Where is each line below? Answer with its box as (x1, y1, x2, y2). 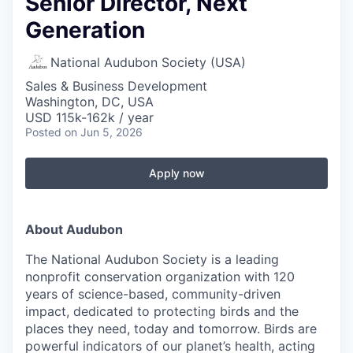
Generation (25, 17, 145, 43)
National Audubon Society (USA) (50, 54, 246, 70)
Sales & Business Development (25, 78, 207, 94)
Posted (25, 125, 61, 139)
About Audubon (25, 221, 123, 237)
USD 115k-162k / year (25, 110, 154, 125)
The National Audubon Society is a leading (25, 251, 279, 267)
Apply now (148, 166, 205, 180)
